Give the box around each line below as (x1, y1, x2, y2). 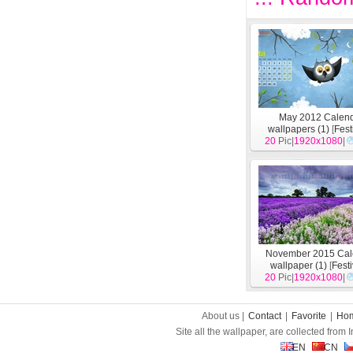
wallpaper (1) (270, 260, 328, 271)
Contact (248, 310, 281, 321)
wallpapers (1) (268, 124, 330, 135)
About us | (202, 310, 247, 321)
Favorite (292, 310, 326, 321)
